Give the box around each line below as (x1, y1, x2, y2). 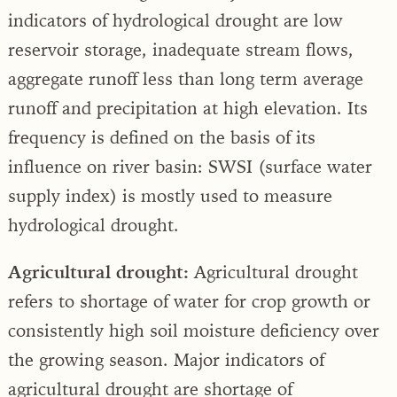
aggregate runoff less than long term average (8, 66, 363, 90)
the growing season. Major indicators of (8, 347, 324, 370)
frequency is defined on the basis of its (8, 125, 315, 148)
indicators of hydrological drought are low (8, 8, 343, 31)
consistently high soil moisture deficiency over (8, 318, 379, 341)
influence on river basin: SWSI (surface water (8, 154, 372, 177)
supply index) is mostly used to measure (8, 183, 332, 206)
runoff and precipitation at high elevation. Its (8, 96, 368, 119)
